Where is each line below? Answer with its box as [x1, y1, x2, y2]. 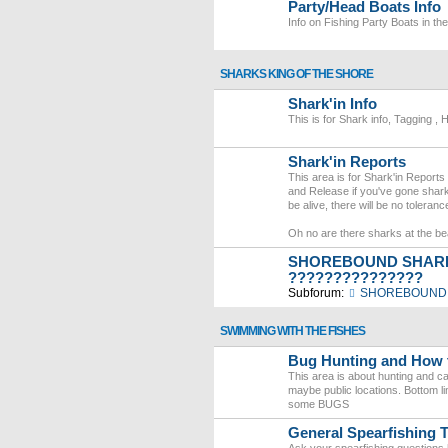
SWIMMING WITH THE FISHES [220, 324, 365, 338]
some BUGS [288, 398, 349, 410]
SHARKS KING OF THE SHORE [220, 67, 373, 81]
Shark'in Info [288, 96, 377, 112]
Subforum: [288, 286, 344, 300]
